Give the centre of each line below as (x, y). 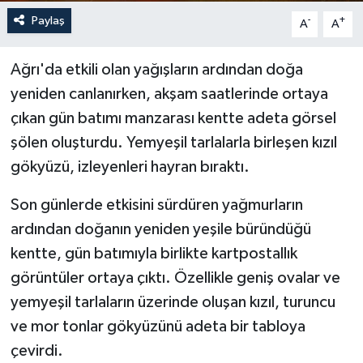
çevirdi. (36, 350)
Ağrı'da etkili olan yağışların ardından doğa (156, 69)
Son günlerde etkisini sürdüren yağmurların (156, 205)
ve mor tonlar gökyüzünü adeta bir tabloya (158, 326)
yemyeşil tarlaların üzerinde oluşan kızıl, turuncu (173, 302)
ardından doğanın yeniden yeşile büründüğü (160, 229)
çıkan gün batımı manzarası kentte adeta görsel (173, 118)
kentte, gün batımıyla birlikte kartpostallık (154, 253)
